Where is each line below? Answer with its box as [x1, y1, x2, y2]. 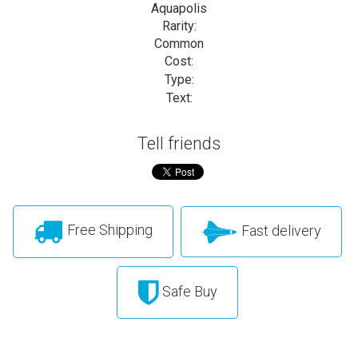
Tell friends [137, 133, 221, 153]
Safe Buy [158, 282, 217, 300]
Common [154, 35, 204, 51]
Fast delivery [237, 221, 321, 239]
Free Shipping [63, 221, 153, 239]
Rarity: [161, 18, 197, 34]
